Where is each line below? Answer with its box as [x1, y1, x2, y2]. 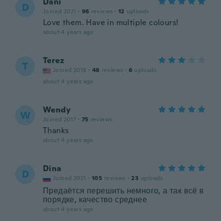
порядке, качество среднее [43, 194, 147, 205]
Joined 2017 [43, 115, 76, 123]
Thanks [43, 125, 69, 136]
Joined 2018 [53, 66, 87, 74]
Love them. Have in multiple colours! [43, 17, 179, 28]
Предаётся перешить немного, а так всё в [43, 185, 204, 196]
